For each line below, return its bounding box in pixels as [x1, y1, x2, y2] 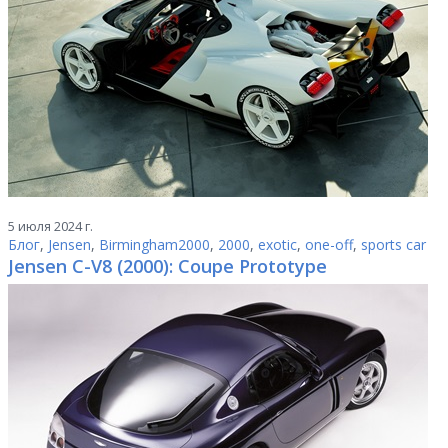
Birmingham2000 [99, 235, 210, 254]
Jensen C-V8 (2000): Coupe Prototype [8, 254, 327, 278]
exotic [258, 235, 297, 254]
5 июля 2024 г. [8, 217, 93, 235]
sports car [361, 235, 426, 254]
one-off [305, 235, 353, 254]
